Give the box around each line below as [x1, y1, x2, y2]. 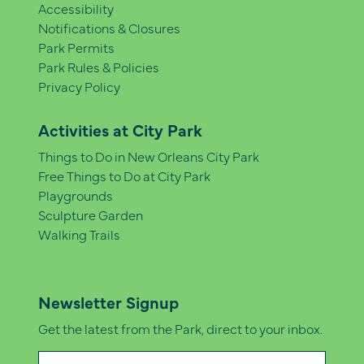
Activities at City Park [38, 119, 202, 141]
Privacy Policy [38, 77, 120, 96]
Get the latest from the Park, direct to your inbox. [38, 319, 323, 338]
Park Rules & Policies [38, 58, 159, 76]
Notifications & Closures [38, 19, 180, 37]
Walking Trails [38, 225, 120, 244]
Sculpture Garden [38, 206, 143, 224]
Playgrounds [38, 186, 113, 205]
